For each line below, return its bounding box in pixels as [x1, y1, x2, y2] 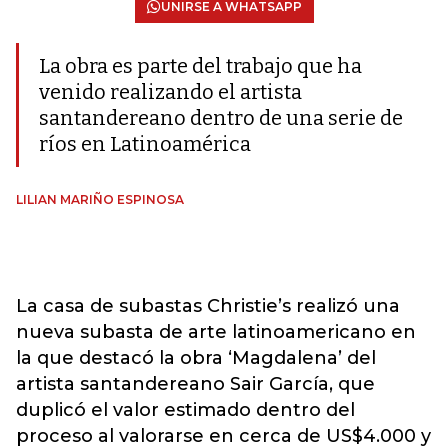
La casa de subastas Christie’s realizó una [16, 295, 400, 317]
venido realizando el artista [39, 80, 302, 104]
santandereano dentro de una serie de [39, 106, 403, 130]
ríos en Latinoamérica [39, 132, 251, 156]
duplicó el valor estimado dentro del [16, 399, 355, 421]
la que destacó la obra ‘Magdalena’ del [16, 347, 376, 369]
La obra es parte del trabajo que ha [39, 54, 362, 78]
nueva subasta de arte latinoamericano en [16, 321, 416, 343]
